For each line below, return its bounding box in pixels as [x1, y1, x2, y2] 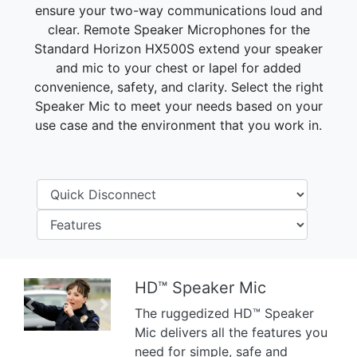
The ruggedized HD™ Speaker [135, 305, 315, 321]
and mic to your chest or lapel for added [56, 60, 301, 76]
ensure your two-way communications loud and [34, 2, 323, 18]
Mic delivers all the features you [135, 324, 328, 340]
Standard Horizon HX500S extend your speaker [34, 41, 323, 57]
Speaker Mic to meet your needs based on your [34, 98, 323, 114]
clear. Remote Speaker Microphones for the [47, 22, 310, 37]
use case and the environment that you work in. [35, 117, 322, 133]
